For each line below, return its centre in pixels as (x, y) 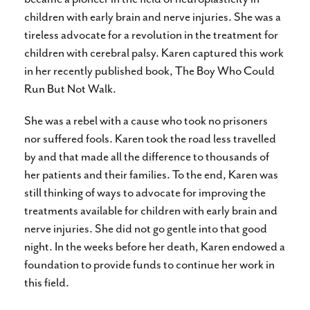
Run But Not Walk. (70, 89)
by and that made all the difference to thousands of (147, 156)
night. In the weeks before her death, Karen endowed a (155, 246)
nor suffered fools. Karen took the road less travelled (150, 138)
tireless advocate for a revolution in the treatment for (151, 35)
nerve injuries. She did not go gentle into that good (146, 228)
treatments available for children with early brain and (151, 210)
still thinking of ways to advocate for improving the (145, 192)
